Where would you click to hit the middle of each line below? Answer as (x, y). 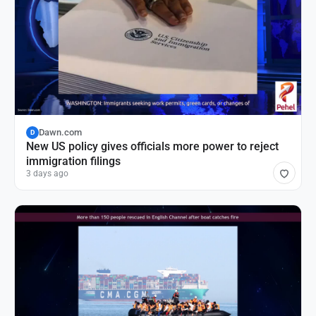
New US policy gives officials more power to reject (152, 146)
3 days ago (47, 173)
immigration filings (73, 161)
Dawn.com (60, 132)
